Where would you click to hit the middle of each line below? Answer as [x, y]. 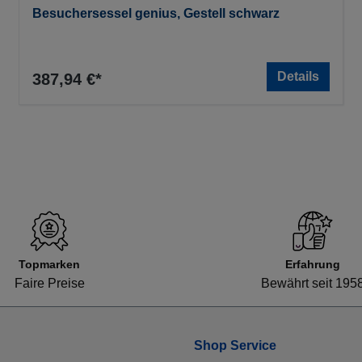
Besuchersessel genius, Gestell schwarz [156, 14]
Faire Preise [49, 284]
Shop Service [235, 346]
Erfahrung [313, 265]
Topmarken [49, 265]
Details [298, 77]
